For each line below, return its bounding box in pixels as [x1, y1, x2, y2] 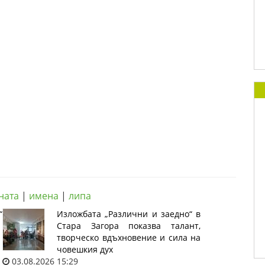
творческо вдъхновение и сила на [57, 232, 201, 243]
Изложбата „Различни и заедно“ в [57, 208, 201, 219]
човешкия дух [57, 244, 113, 255]
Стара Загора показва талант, [57, 220, 201, 231]
